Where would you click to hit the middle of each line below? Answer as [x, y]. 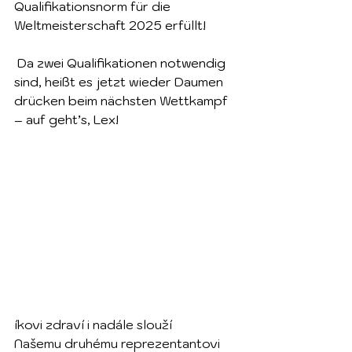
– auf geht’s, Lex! [66, 119]
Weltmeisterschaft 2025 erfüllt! [110, 25]
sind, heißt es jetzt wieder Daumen [120, 82]
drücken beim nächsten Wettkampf [123, 101]
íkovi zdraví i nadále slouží [96, 324]
